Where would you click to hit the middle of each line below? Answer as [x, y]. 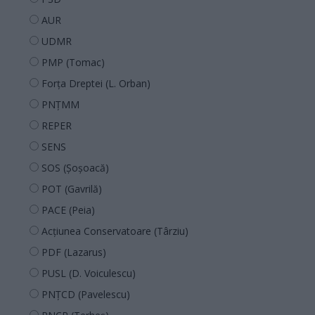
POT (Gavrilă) [72, 188]
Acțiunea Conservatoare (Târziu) [115, 231]
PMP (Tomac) [73, 62]
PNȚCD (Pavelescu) [86, 294]
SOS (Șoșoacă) [75, 167]
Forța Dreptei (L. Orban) [96, 83]
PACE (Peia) [68, 210]
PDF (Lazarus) [74, 252]
